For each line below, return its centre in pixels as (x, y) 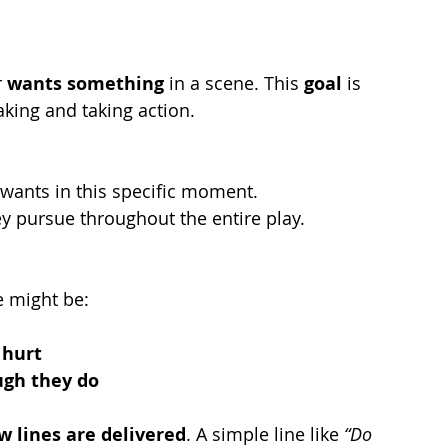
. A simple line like (265, 433)
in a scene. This (234, 82)
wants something (85, 83)
